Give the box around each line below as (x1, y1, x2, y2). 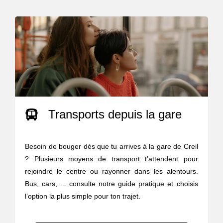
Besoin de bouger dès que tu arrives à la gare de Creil (25, 142, 198, 151)
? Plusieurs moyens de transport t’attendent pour (25, 155, 198, 163)
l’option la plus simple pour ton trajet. (25, 192, 141, 201)
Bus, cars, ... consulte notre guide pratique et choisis (25, 180, 198, 188)
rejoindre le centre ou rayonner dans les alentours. (25, 167, 198, 176)
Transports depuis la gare (48, 108, 182, 121)
